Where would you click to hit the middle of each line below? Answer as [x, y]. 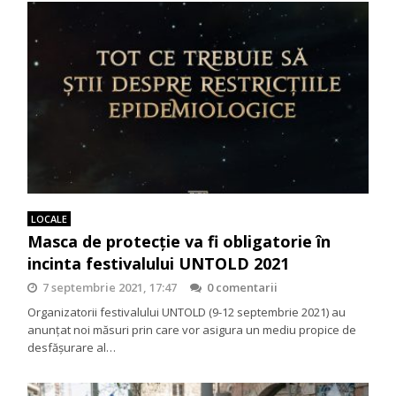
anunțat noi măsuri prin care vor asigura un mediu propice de [192, 329]
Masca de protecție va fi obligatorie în [179, 241]
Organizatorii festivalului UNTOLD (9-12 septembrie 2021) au [187, 312]
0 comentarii [243, 287]
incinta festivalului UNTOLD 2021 [159, 263]
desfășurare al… [72, 347]
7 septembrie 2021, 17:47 [110, 287]
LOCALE [49, 218]
